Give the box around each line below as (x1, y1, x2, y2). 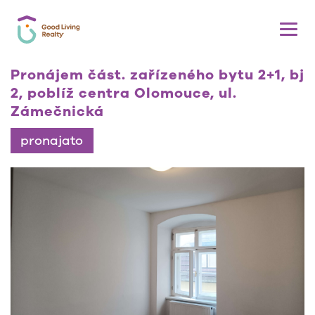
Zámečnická (11, 102, 104, 122)
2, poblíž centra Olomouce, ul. (11, 84, 237, 103)
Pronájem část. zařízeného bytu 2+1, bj (11, 65, 304, 85)
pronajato (20, 131, 84, 149)
